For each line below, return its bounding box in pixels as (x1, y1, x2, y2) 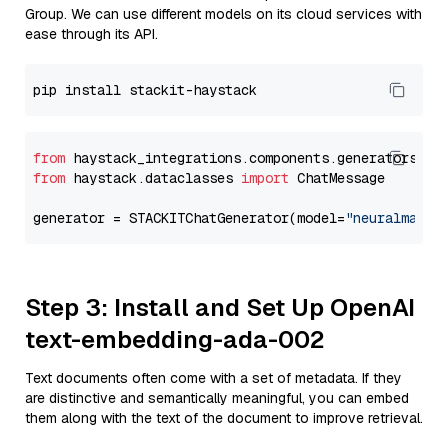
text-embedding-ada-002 (25, 324, 325, 355)
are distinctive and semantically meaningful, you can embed (25, 389, 409, 407)
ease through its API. (25, 25, 158, 43)
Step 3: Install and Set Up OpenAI (25, 292, 415, 323)
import (241, 169, 289, 187)
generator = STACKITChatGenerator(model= (33, 209, 345, 227)
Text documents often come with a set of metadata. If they (25, 369, 402, 387)
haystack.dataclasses (65, 169, 241, 187)
